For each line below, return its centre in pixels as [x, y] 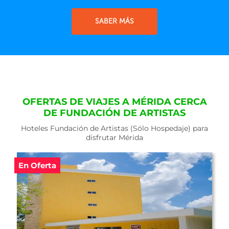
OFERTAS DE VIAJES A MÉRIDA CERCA [114, 102]
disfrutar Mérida [114, 138]
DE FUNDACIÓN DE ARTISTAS [114, 113]
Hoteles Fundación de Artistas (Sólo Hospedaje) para [114, 128]
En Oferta [37, 165]
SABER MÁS [114, 21]
